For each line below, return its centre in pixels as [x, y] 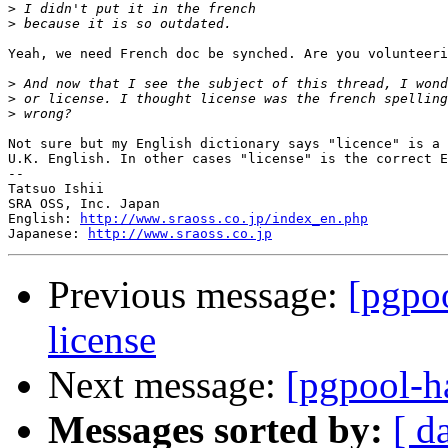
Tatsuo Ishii [56, 189]
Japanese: [48, 234]
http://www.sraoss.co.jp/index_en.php [224, 219]
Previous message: [198, 295]
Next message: [167, 385]
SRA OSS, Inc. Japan [84, 204]
